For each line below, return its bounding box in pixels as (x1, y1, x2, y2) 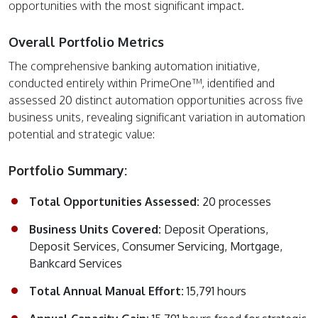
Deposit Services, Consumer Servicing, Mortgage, (29, 239, 283, 254)
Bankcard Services (29, 256, 122, 271)
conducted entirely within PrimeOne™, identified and (9, 76, 275, 91)
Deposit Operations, (164, 222, 268, 237)
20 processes (202, 194, 271, 209)
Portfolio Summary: (9, 163, 127, 179)
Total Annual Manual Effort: (29, 284, 187, 299)
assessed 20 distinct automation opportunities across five (9, 93, 303, 108)
